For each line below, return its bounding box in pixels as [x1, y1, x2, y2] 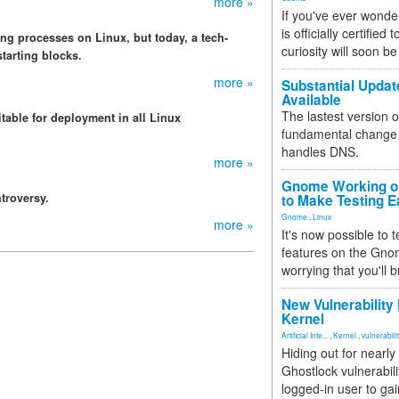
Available [281, 90, 341, 110]
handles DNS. [281, 142, 359, 160]
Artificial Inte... [281, 330, 328, 340]
